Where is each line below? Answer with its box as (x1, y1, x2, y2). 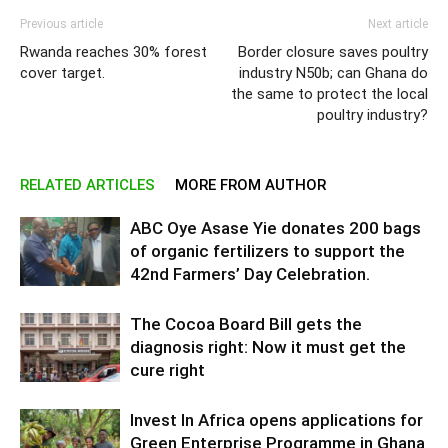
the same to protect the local (231, 85, 428, 103)
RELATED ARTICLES (20, 176, 155, 194)
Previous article (20, 17, 103, 31)
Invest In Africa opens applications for (130, 410, 423, 430)
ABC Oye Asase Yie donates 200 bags (130, 218, 421, 238)
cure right (130, 360, 205, 380)
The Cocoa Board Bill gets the (130, 314, 362, 334)
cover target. (20, 64, 105, 82)
